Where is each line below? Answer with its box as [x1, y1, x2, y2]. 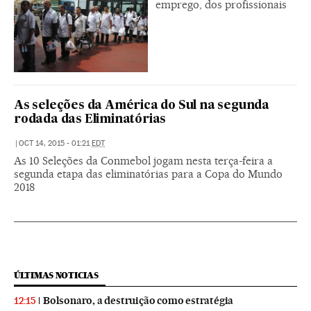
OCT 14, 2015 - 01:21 [19, 138, 92, 148]
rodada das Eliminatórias [14, 113, 167, 126]
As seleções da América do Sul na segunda [14, 99, 269, 112]
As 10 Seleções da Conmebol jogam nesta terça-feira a [14, 153, 273, 167]
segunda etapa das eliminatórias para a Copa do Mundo [14, 167, 283, 180]
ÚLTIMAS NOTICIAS [14, 269, 99, 280]
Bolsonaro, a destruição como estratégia [43, 294, 234, 307]
